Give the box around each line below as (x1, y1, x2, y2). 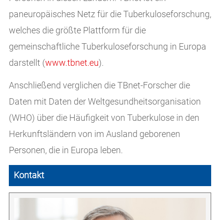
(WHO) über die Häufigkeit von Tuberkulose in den (8, 112, 199, 123)
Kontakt (13, 170, 44, 180)
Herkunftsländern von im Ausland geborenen (8, 129, 180, 139)
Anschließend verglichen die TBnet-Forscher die (8, 80, 190, 90)
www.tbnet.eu (45, 57, 99, 68)
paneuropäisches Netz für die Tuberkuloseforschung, (8, 9, 211, 19)
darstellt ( (8, 57, 45, 68)
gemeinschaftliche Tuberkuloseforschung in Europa (8, 41, 206, 52)
